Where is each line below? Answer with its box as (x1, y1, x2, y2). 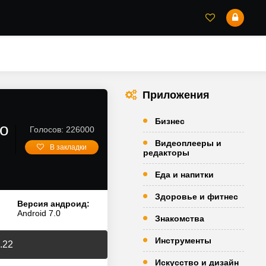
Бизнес (155, 116, 185, 126)
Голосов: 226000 (29, 125, 94, 134)
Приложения (142, 89, 210, 101)
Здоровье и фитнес (155, 192, 238, 201)
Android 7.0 (17, 208, 61, 218)
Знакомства (155, 214, 204, 223)
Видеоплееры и (155, 138, 221, 148)
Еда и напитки (155, 170, 214, 179)
